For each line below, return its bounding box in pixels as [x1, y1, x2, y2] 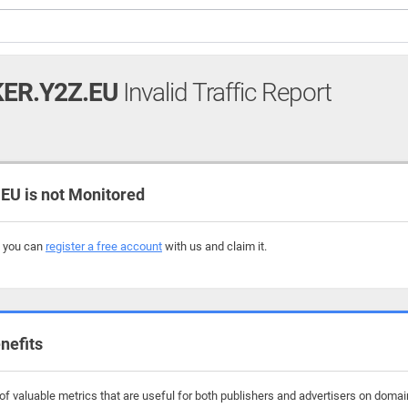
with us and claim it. [162, 240, 267, 253]
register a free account [46, 240, 162, 253]
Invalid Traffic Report [117, 77, 331, 107]
